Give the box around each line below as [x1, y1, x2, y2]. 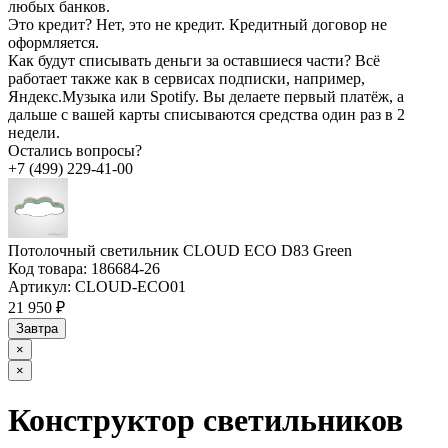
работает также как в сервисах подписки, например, [8, 69, 365, 87]
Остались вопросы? [8, 141, 142, 159]
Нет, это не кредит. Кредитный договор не [96, 15, 387, 33]
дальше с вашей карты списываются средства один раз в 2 [8, 105, 405, 123]
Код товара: [8, 259, 87, 277]
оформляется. [8, 33, 99, 51]
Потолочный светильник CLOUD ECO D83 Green [8, 241, 352, 259]
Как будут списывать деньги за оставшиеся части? [8, 51, 355, 69]
